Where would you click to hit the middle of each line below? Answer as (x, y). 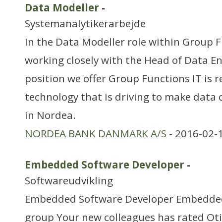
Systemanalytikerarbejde (85, 23)
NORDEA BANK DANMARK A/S (96, 133)
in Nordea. (50, 115)
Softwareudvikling (69, 180)
